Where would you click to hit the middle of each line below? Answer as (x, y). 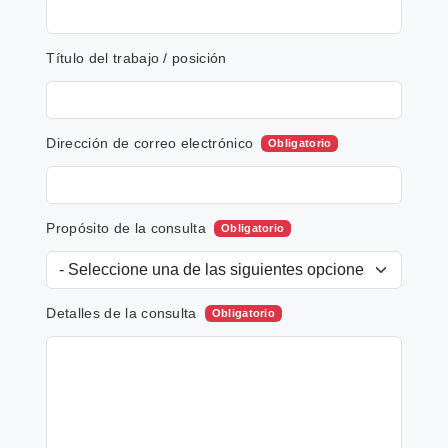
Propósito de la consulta (126, 227)
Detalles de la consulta (121, 312)
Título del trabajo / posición (136, 57)
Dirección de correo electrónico (150, 142)
